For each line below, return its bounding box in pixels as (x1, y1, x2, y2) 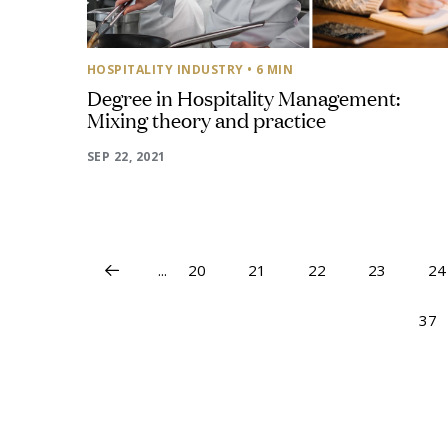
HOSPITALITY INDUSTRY (87, 61, 244, 78)
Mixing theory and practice (87, 105, 326, 133)
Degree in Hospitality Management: (87, 83, 400, 111)
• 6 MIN (247, 61, 294, 78)
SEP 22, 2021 (87, 148, 166, 165)
